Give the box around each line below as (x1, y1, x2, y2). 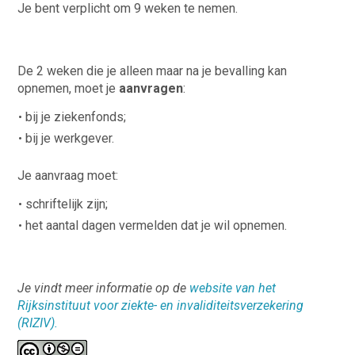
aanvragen (119, 80, 184, 96)
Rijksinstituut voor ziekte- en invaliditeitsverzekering (17, 297, 304, 313)
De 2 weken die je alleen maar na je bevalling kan (17, 63, 288, 78)
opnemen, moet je (17, 80, 120, 96)
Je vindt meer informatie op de (17, 280, 190, 296)
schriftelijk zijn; (25, 196, 109, 212)
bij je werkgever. (25, 130, 115, 146)
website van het (189, 280, 277, 296)
